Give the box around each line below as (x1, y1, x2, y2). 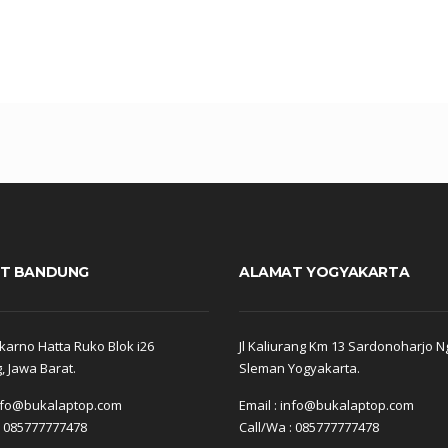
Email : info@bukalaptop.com (239, 396, 414, 415)
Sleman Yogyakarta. (239, 359, 360, 378)
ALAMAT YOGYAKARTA (239, 262, 410, 281)
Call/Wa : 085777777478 (239, 418, 379, 437)
